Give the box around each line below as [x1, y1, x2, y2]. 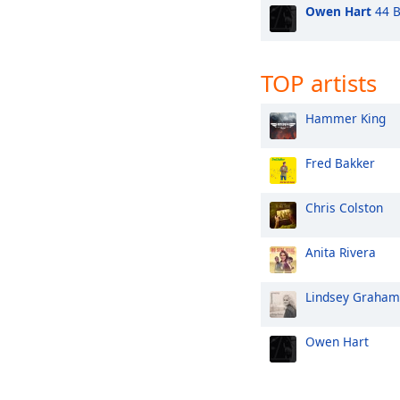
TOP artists [261, 67, 377, 99]
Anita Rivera [305, 244, 376, 261]
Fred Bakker [305, 154, 375, 171]
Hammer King [305, 110, 386, 127]
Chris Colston [305, 199, 383, 216]
